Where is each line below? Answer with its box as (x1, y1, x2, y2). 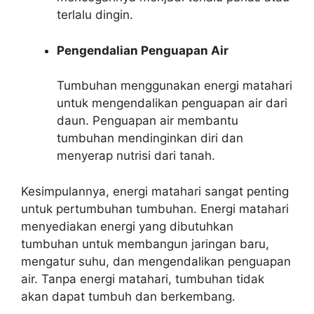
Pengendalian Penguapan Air (57, 43, 228, 57)
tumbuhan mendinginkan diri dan (57, 131, 243, 145)
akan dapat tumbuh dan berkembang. (21, 289, 235, 303)
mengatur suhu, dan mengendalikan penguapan (21, 254, 291, 268)
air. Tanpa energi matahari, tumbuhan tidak (21, 271, 264, 286)
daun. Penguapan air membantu (57, 114, 238, 128)
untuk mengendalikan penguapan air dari (57, 96, 287, 110)
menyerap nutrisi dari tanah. (57, 149, 215, 163)
